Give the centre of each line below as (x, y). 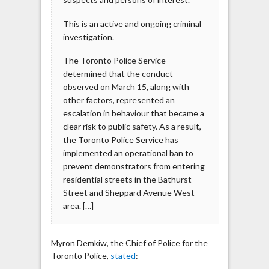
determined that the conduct (118, 74)
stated (123, 256)
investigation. (88, 37)
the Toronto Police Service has (120, 140)
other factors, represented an (119, 100)
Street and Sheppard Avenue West (128, 193)
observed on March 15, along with (126, 87)
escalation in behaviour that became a (133, 113)
